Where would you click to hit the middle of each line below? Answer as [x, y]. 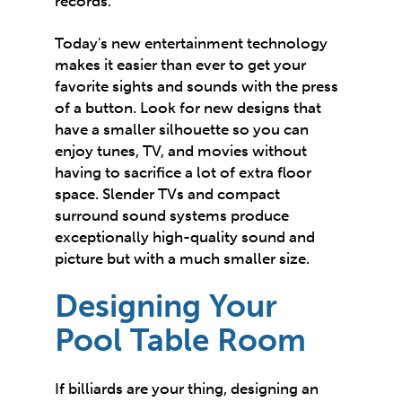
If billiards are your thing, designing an [187, 388]
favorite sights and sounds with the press [197, 86]
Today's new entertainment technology [192, 43]
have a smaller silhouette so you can [182, 129]
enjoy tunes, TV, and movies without [181, 150]
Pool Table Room [181, 341]
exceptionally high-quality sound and [185, 236]
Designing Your [166, 306]
